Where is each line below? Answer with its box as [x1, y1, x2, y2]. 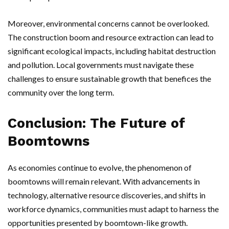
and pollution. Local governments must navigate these [8, 60, 194, 70]
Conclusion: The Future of [8, 115, 185, 132]
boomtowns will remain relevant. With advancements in [8, 176, 200, 187]
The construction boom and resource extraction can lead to [8, 32, 214, 42]
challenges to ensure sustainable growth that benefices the [8, 74, 211, 84]
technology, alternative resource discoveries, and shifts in [8, 190, 205, 200]
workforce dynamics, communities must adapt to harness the [8, 204, 219, 214]
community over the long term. [8, 87, 114, 98]
